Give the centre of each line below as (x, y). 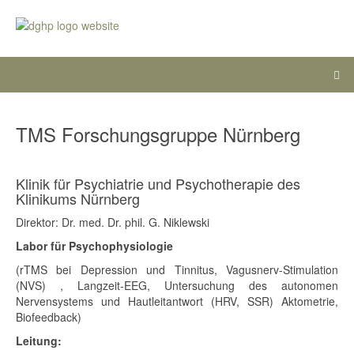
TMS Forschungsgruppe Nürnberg (158, 134)
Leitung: (39, 341)
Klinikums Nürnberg (78, 199)
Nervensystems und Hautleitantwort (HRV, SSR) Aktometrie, (177, 301)
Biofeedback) (49, 317)
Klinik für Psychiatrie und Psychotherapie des (158, 184)
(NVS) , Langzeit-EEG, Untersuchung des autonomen (177, 286)
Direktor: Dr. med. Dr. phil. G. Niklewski (113, 222)
